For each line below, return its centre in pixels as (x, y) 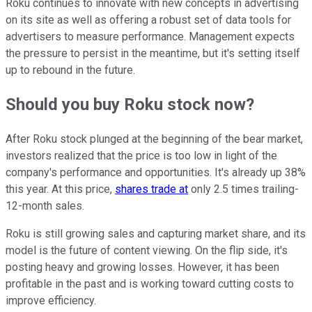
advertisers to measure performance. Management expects (150, 36)
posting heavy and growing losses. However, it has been (142, 267)
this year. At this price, (60, 189)
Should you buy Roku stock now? (130, 105)
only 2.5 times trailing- (243, 189)
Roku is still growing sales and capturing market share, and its (156, 234)
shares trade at (151, 189)
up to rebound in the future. (70, 70)
